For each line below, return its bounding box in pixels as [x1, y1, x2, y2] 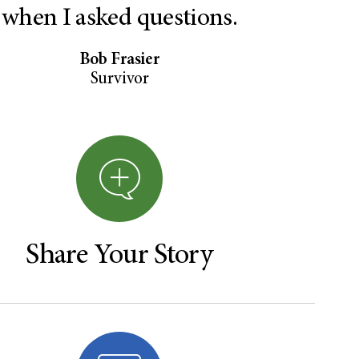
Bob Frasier [79, 51, 160, 69]
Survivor [90, 71, 149, 88]
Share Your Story [26, 241, 213, 271]
